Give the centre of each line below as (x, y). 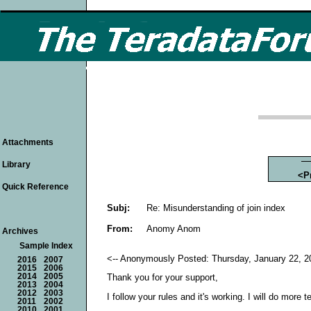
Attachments (28, 142)
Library (16, 165)
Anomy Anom (174, 228)
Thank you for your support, (162, 278)
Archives (20, 231)
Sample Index (46, 246)
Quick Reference (35, 187)
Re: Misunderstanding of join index (216, 208)
